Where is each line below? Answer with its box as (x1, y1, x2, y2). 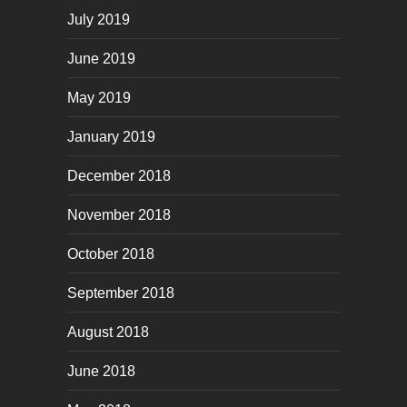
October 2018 (67, 245, 154, 262)
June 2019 (67, 50, 135, 66)
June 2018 (67, 362, 135, 379)
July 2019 (67, 11, 130, 27)
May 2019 (67, 89, 131, 105)
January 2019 (67, 128, 155, 144)
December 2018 (67, 167, 171, 184)
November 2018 (67, 206, 171, 223)
